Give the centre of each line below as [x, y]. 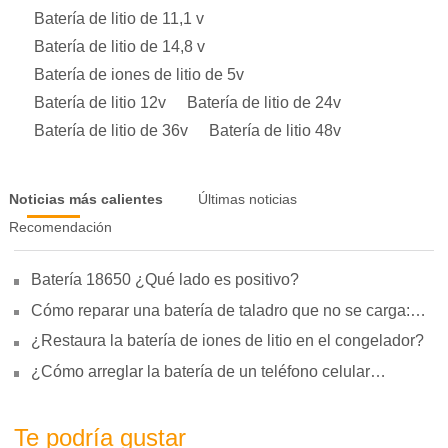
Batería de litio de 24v [264, 102]
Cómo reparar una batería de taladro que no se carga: [220, 310]
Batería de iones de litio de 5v [139, 74]
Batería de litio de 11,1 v [119, 18]
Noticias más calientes [86, 199]
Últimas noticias [247, 199]
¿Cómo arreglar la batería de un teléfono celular [200, 371]
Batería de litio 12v [100, 102]
